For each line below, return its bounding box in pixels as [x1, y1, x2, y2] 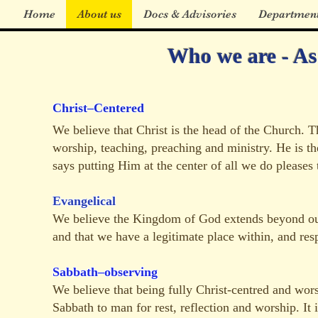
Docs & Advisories [143, 8, 236, 21]
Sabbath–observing [53, 265, 158, 279]
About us [77, 8, 121, 21]
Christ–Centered [53, 101, 144, 115]
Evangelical [53, 194, 116, 208]
